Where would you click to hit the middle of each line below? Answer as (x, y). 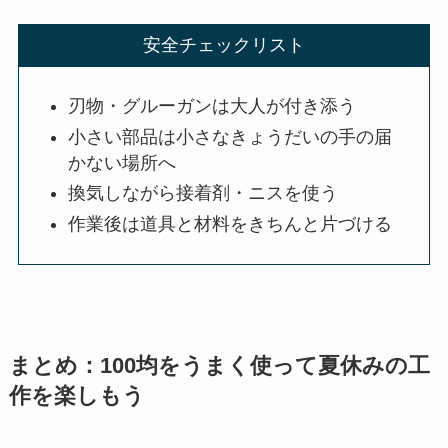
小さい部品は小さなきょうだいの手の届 (230, 136)
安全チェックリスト (224, 45)
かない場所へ (122, 162)
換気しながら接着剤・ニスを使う (203, 193)
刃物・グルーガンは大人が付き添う (212, 106)
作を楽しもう (76, 395)
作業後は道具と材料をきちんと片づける (230, 223)
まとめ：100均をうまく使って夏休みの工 (219, 365)
